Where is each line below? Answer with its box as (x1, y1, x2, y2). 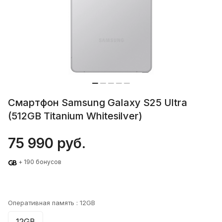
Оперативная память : (8, 198, 80, 207)
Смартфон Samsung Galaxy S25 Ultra (8, 97, 187, 109)
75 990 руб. (8, 135, 86, 152)
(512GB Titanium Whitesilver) (8, 110, 142, 122)
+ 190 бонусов (18, 158, 61, 166)
